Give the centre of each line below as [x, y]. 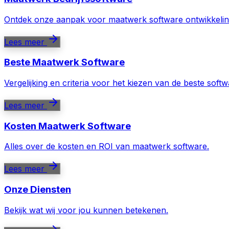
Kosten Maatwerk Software [67, 126]
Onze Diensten [38, 190]
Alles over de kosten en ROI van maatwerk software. [107, 146]
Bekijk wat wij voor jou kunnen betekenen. [86, 210]
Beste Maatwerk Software [64, 62]
